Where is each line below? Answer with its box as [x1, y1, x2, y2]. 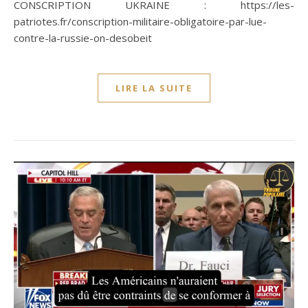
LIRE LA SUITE [115, 81, 192, 94]
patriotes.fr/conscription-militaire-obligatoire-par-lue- [14, 14, 267, 28]
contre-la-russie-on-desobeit [14, 30, 152, 45]
